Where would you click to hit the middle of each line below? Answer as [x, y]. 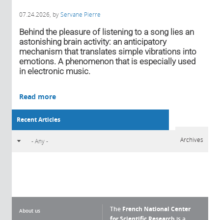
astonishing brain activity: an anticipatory [93, 41]
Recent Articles [39, 119]
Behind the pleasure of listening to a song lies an [107, 32]
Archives [192, 139]
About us [30, 210]
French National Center [156, 209]
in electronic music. [55, 71]
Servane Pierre [81, 14]
